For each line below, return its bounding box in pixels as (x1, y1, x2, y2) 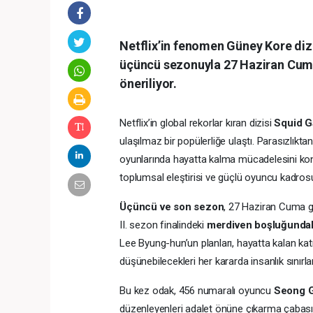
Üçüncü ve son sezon (119, 200, 224, 213)
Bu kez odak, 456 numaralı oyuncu (119, 284, 274, 297)
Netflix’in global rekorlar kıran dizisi (119, 116, 275, 129)
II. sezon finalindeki (119, 218, 207, 231)
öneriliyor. (119, 75, 177, 91)
